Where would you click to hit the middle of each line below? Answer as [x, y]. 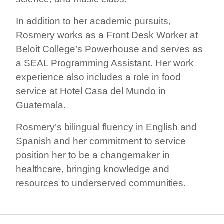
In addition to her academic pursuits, [93, 21]
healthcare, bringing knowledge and [93, 169]
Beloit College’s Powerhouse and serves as [109, 49]
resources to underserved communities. [101, 183]
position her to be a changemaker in [93, 155]
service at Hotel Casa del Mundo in [91, 91]
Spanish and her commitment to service [101, 141]
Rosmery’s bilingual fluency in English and [106, 127]
